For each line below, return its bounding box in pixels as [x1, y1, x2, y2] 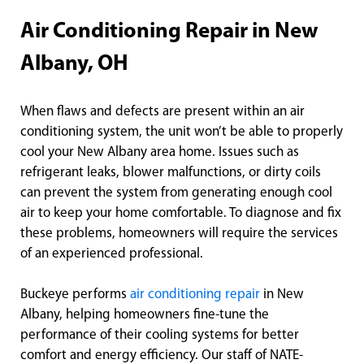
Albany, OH [20, 54, 128, 76]
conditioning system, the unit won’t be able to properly [20, 125, 343, 140]
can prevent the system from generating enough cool [20, 186, 332, 201]
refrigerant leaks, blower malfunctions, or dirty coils [20, 166, 321, 180]
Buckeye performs [20, 288, 130, 302]
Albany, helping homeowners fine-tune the [20, 308, 269, 323]
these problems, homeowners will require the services [20, 227, 338, 241]
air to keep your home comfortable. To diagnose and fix [20, 206, 341, 221]
